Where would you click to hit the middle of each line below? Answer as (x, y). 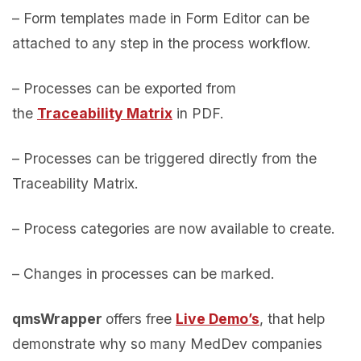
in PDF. (198, 113)
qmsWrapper (59, 318)
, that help (292, 318)
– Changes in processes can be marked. (143, 273)
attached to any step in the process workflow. (162, 43)
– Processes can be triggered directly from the (164, 158)
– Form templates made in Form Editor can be (161, 18)
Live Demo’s (218, 318)
